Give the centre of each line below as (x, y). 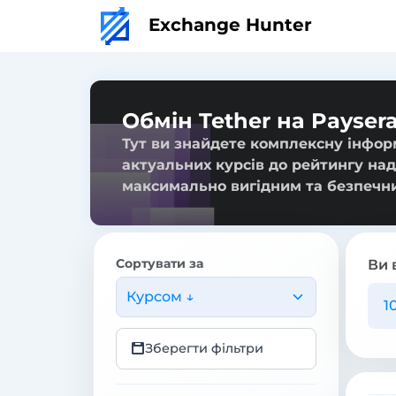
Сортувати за (160, 263)
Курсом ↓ (160, 296)
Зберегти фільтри (204, 348)
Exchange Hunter (228, 24)
